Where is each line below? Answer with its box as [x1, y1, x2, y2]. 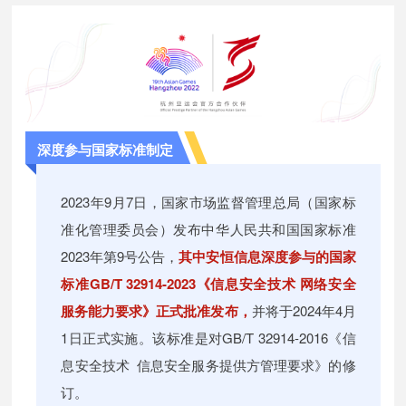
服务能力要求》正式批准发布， [61, 301, 252, 322]
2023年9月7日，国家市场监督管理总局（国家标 [61, 192, 356, 212]
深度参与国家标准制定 [37, 140, 174, 160]
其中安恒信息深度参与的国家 [179, 246, 356, 267]
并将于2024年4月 [251, 301, 356, 321]
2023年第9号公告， [61, 246, 179, 266]
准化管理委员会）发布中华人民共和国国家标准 [61, 219, 356, 239]
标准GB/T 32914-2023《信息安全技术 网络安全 [61, 274, 356, 295]
